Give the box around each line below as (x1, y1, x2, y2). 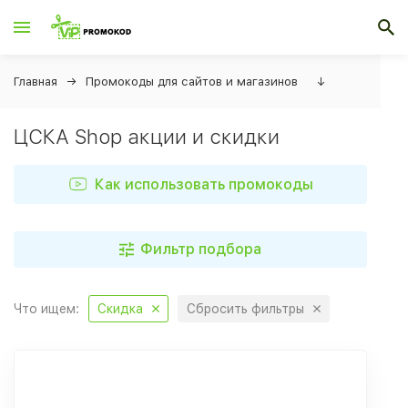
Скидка (97, 301, 143, 316)
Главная (14, 75, 57, 88)
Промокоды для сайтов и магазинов (86, 75, 298, 88)
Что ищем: (14, 301, 79, 316)
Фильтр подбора (140, 240, 261, 258)
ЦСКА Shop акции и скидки (14, 125, 280, 148)
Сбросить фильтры (187, 301, 304, 316)
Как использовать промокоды (94, 175, 313, 193)
